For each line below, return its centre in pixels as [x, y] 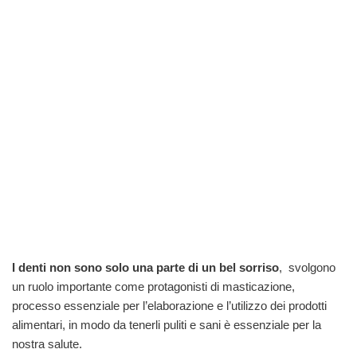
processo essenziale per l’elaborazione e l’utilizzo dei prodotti [169, 306]
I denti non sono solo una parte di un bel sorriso [145, 268]
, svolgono [307, 268]
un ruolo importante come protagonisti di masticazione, [153, 287]
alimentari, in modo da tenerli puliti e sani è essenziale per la [167, 325]
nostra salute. [47, 344]
